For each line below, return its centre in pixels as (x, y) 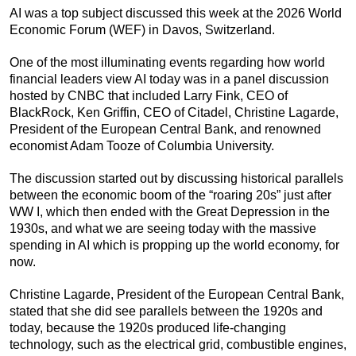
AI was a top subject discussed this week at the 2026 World (176, 14)
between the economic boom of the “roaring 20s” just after (170, 195)
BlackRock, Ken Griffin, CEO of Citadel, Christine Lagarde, (174, 113)
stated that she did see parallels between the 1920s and (166, 311)
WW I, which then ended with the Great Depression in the (170, 212)
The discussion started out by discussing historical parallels (176, 179)
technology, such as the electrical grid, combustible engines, (178, 345)
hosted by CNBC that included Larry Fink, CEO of (149, 96)
